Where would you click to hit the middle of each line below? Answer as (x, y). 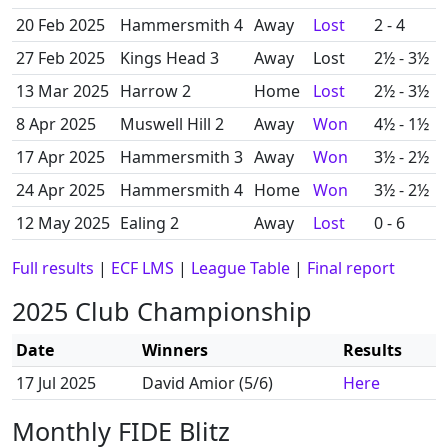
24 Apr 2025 (60, 190)
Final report (351, 268)
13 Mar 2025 (62, 91)
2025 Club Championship (162, 311)
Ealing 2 (149, 223)
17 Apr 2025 (60, 157)
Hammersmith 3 (181, 157)
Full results (53, 268)
